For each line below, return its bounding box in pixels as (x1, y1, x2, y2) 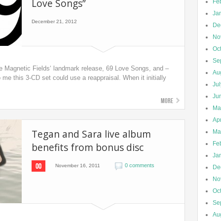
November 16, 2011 (55, 163, 100, 168)
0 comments (125, 162, 154, 168)
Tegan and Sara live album (32, 127, 151, 141)
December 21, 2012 (32, 19, 77, 24)
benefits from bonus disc (32, 141, 144, 154)
